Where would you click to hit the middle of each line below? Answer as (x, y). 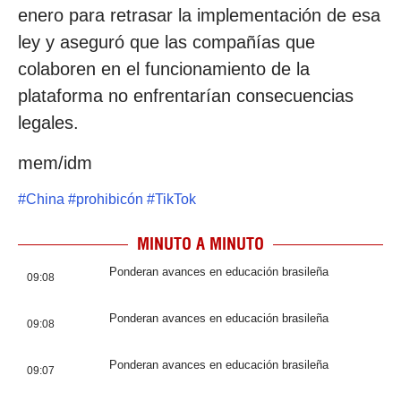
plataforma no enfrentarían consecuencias (186, 96)
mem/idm (55, 162)
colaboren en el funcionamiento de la (164, 69)
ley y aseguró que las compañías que (166, 43)
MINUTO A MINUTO (200, 244)
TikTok (175, 200)
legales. (48, 123)
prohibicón (110, 200)
